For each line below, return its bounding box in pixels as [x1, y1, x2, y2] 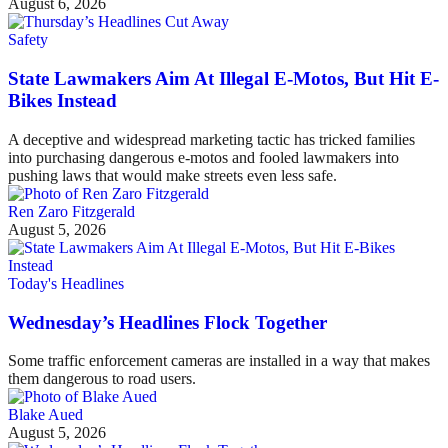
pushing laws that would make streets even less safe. [8, 166, 337, 184]
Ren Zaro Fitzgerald [8, 202, 135, 220]
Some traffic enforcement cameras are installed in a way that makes [8, 352, 430, 370]
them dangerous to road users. [8, 370, 196, 388]
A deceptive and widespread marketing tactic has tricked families [8, 130, 415, 148]
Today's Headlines [8, 274, 124, 292]
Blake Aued [8, 406, 83, 424]
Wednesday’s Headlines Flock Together [8, 311, 327, 333]
